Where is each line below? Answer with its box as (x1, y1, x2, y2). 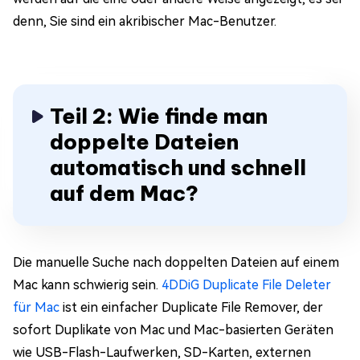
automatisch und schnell (50, 154, 306, 181)
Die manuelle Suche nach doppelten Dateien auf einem (13, 255, 339, 270)
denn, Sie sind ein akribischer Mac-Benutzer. (13, 14, 276, 29)
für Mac (13, 300, 63, 315)
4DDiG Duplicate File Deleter (162, 277, 331, 292)
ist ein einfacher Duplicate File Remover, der (63, 300, 323, 315)
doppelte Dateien (50, 129, 239, 155)
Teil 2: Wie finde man (50, 103, 268, 129)
